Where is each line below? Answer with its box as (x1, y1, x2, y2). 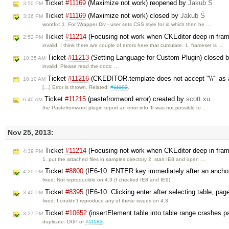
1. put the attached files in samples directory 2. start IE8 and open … (42, 156, 206, 162)
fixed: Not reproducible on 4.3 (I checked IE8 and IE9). (42, 177, 172, 183)
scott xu (186, 95, 210, 103)
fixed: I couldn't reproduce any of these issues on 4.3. (42, 198, 170, 204)
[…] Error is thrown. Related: (42, 84, 111, 90)
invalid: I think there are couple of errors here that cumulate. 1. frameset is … (42, 42, 224, 48)
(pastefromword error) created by (86, 95, 186, 103)
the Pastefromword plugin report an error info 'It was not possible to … (42, 105, 208, 111)
